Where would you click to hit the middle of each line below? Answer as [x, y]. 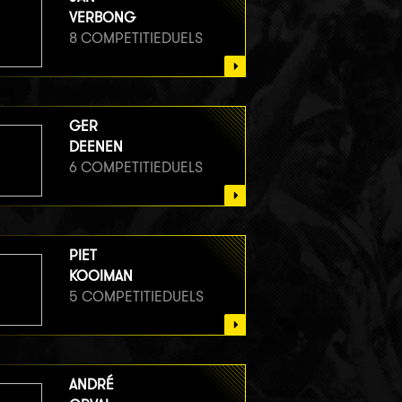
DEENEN [96, 146]
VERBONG [102, 17]
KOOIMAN [100, 275]
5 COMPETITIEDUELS [136, 296]
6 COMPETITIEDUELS [135, 167]
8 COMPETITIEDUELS [135, 38]
